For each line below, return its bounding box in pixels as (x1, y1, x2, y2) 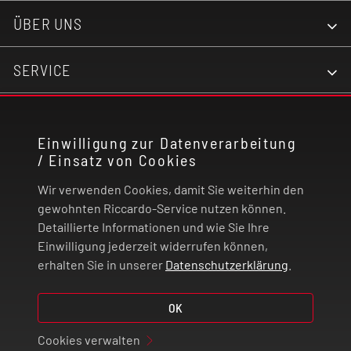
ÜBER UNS (13, 13, 83, 33)
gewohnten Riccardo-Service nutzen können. (38, 201, 286, 215)
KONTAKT (13, 106, 77, 125)
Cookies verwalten (38, 332, 140, 347)
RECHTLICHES (13, 152, 107, 172)
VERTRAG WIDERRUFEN (118, 251, 233, 266)
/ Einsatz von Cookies (38, 150, 197, 169)
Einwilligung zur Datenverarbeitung (38, 133, 296, 152)
